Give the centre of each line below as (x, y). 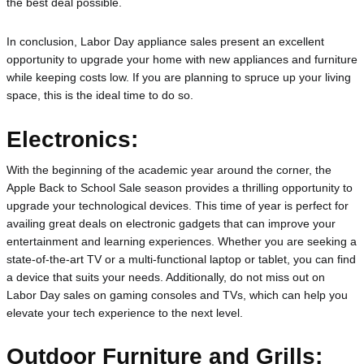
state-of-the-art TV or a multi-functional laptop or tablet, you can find (181, 260)
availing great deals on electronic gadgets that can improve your (171, 224)
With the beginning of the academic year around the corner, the (169, 170)
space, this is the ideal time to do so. (100, 95)
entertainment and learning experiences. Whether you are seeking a (182, 242)
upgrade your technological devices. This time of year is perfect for (178, 206)
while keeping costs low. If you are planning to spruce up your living (179, 78)
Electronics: (72, 139)
